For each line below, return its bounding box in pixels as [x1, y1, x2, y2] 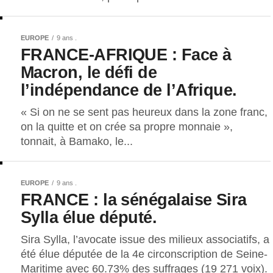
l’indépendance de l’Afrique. [21, 80, 237, 99]
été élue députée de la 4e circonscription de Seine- [21, 247, 268, 260]
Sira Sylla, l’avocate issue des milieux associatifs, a [21, 233, 269, 246]
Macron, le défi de [21, 62, 157, 82]
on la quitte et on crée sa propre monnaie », [21, 120, 233, 133]
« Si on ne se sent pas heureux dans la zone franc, [21, 105, 268, 118]
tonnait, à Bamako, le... [21, 135, 133, 147]
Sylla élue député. [21, 207, 157, 227]
